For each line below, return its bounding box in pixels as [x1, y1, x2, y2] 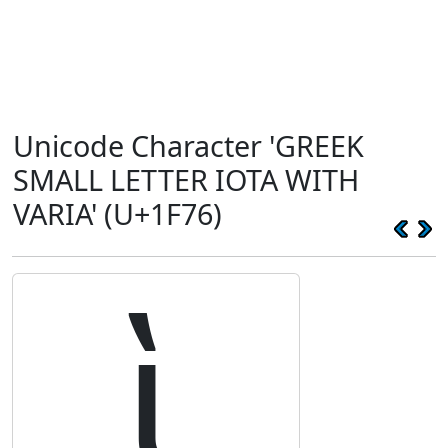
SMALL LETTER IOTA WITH [13, 160, 359, 199]
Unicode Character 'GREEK [13, 126, 364, 165]
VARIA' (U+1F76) [13, 194, 222, 233]
